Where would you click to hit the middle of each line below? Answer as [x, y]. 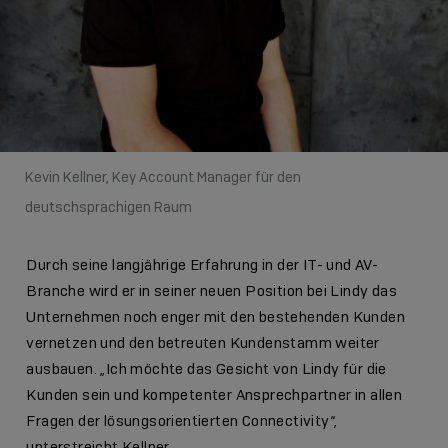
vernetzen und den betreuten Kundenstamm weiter [203, 343]
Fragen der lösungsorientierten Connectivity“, [182, 421]
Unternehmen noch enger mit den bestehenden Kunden [216, 317]
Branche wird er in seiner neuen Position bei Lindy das [212, 291]
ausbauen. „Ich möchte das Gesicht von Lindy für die [206, 369]
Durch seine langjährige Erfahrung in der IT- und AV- [202, 265]
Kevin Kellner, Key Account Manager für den [162, 177]
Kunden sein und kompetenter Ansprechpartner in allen [214, 395]
